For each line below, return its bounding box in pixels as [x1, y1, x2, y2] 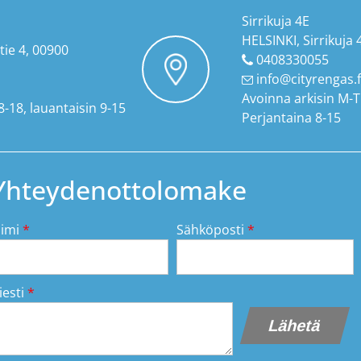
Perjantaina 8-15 [241, 109, 341, 127]
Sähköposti [176, 221, 247, 239]
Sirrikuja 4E [241, 12, 309, 30]
